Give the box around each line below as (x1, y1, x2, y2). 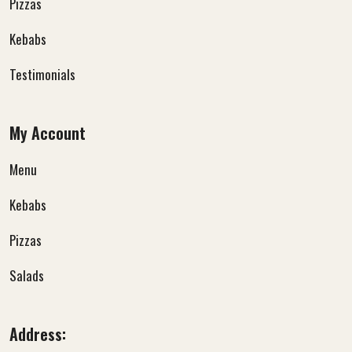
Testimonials (9, 64, 75, 85)
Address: (9, 322, 66, 346)
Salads (9, 266, 44, 286)
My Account (9, 121, 86, 145)
